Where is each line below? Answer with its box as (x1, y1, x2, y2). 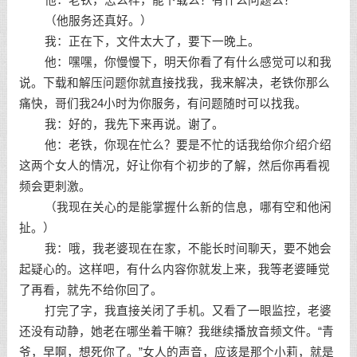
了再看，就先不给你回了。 (18, 284, 163, 296)
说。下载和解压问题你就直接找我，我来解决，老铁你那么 (18, 76, 330, 89)
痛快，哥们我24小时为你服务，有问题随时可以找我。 (18, 97, 307, 110)
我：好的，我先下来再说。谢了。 (18, 118, 224, 131)
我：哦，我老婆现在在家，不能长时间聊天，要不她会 (18, 242, 331, 255)
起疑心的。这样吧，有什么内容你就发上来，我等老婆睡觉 (18, 263, 330, 276)
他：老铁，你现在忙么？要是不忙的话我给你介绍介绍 (18, 139, 331, 151)
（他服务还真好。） (18, 14, 152, 27)
